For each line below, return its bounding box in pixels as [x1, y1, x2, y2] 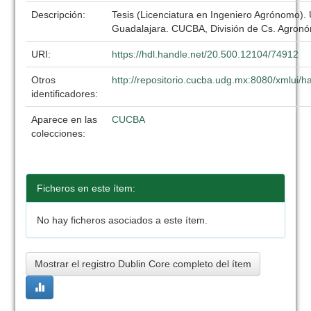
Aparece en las [31, 114, 98, 125]
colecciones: [31, 128, 86, 139]
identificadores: [31, 88, 101, 99]
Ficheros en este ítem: [37, 183, 136, 194]
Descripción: [31, 9, 89, 20]
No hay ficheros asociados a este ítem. [37, 215, 208, 226]
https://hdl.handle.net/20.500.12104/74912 [112, 49, 299, 60]
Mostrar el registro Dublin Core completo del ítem [35, 258, 252, 269]
